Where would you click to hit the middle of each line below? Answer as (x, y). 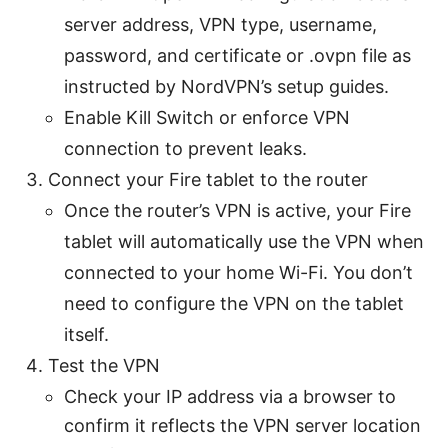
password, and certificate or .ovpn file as (237, 55)
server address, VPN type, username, (220, 24)
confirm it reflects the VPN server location (242, 425)
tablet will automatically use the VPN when (244, 241)
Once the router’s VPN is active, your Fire (237, 210)
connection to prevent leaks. (185, 148)
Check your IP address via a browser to (230, 396)
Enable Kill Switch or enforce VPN (207, 117)
